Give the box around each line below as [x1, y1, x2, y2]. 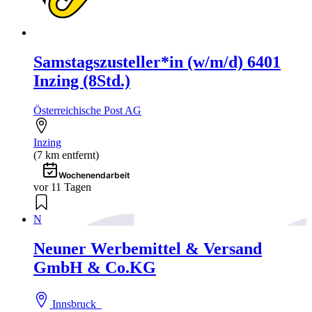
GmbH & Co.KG [33, 258, 156, 276]
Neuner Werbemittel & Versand [33, 239, 262, 258]
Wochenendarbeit [58, 169, 130, 180]
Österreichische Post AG [33, 104, 141, 116]
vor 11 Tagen [33, 180, 91, 193]
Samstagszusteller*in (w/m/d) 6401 [33, 53, 281, 71]
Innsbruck [49, 297, 102, 310]
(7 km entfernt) [33, 148, 99, 161]
